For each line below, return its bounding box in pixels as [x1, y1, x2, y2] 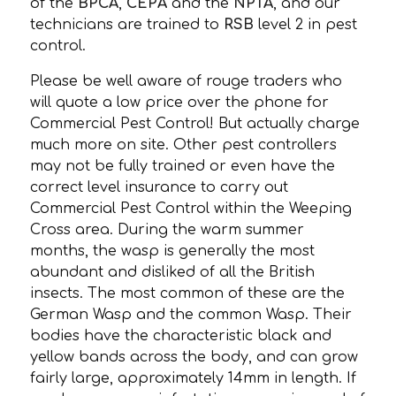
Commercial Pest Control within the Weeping [30, 200, 353, 217]
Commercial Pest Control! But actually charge [30, 115, 361, 132]
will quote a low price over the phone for [30, 94, 330, 110]
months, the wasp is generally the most [30, 242, 316, 259]
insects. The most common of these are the [30, 285, 346, 301]
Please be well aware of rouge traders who [30, 72, 343, 89]
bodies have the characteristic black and [30, 327, 332, 344]
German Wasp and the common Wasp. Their [30, 306, 353, 323]
